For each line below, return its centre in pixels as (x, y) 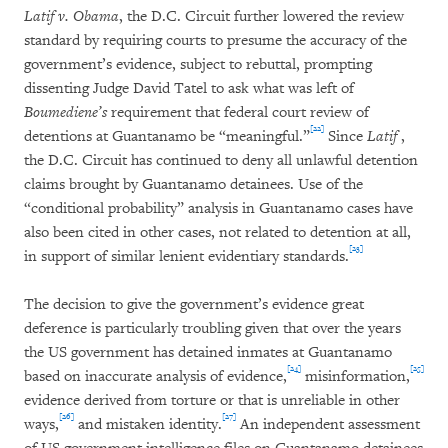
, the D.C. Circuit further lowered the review (261, 16)
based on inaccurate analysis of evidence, (155, 376)
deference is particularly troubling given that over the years (212, 328)
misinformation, (355, 376)
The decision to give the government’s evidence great (194, 304)
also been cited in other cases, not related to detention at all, (217, 232)
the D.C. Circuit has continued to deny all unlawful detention (221, 160)
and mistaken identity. (148, 424)
